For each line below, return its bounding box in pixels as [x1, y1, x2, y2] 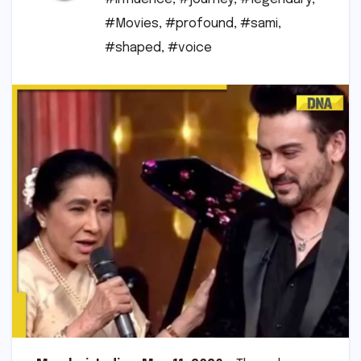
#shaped [105, 41, 161, 56]
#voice [168, 41, 212, 56]
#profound [165, 17, 234, 31]
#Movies [105, 17, 159, 31]
